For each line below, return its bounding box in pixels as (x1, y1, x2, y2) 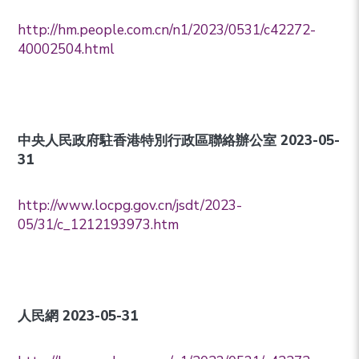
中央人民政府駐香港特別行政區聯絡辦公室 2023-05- (18, 131, 341, 151)
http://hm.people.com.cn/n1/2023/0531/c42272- (18, 21, 317, 40)
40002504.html (18, 40, 115, 59)
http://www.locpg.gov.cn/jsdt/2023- (18, 196, 243, 216)
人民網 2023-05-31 (18, 307, 139, 326)
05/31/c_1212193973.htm (18, 216, 179, 235)
